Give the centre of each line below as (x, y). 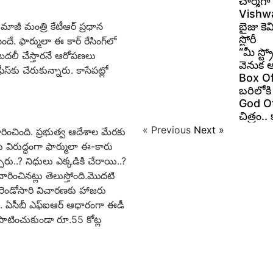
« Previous (167, 130)
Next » (209, 130)
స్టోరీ (247, 39)
